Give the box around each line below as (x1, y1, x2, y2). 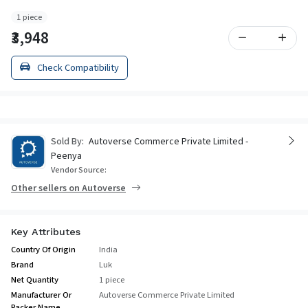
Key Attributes (11, 225, 80, 237)
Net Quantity (11, 273, 58, 286)
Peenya (51, 148, 82, 163)
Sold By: (51, 134, 84, 148)
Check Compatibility (35, 60, 119, 75)
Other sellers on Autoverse (11, 181, 126, 195)
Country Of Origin (11, 243, 76, 256)
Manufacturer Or (11, 288, 71, 301)
